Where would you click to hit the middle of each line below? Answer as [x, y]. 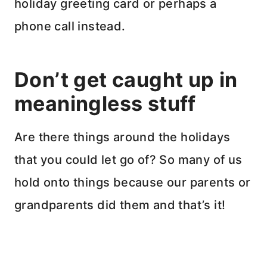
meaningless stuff [105, 104]
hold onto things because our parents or [133, 183]
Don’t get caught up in [126, 80]
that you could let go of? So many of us [128, 160]
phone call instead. [70, 27]
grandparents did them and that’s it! [120, 205]
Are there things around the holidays [122, 137]
